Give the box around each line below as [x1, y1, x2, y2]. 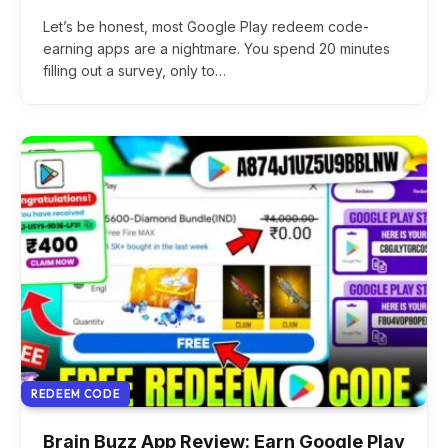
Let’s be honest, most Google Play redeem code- [43, 17, 369, 35]
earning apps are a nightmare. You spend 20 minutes [43, 39, 390, 57]
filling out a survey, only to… [43, 61, 226, 79]
